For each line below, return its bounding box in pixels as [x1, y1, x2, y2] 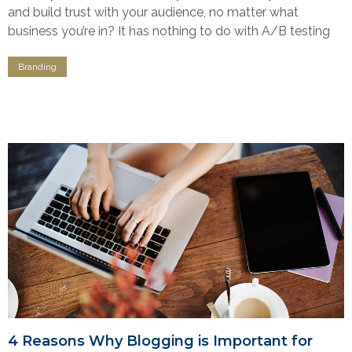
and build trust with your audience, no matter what [8, 4, 299, 20]
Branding [18, 60, 57, 72]
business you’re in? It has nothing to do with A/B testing [8, 23, 330, 38]
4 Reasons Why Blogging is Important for [8, 332, 313, 350]
